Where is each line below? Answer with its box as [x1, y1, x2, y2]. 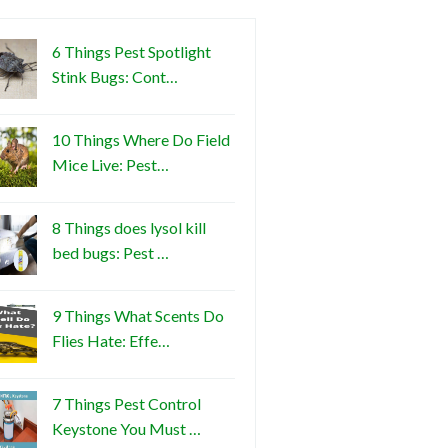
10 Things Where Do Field [52, 129, 230, 149]
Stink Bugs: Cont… [52, 66, 178, 86]
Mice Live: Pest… [52, 154, 169, 174]
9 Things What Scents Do [52, 305, 224, 325]
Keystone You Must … [52, 418, 201, 438]
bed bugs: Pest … [52, 242, 169, 262]
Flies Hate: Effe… [52, 330, 170, 350]
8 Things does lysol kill [52, 217, 206, 237]
